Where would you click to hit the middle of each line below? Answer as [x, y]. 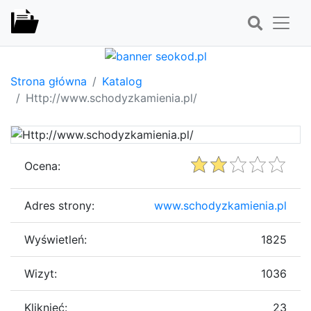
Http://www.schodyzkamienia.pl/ [111, 98]
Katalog [122, 81]
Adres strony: [59, 205]
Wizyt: [41, 273]
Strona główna [49, 81]
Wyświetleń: [56, 239]
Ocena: [42, 166]
